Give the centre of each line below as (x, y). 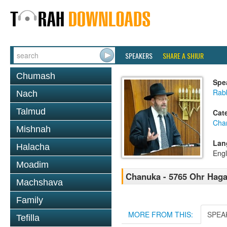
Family (30, 200)
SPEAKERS (139, 55)
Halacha (33, 147)
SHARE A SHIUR (183, 55)
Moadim (32, 165)
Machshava (40, 182)
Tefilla (28, 218)
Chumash (36, 76)
